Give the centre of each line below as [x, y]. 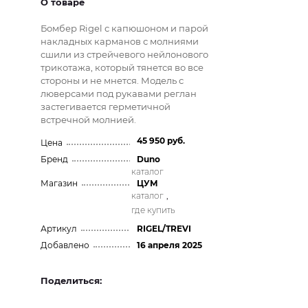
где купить [153, 210]
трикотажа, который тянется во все [122, 67]
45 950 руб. [161, 141]
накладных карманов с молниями [120, 41]
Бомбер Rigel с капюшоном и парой [125, 28]
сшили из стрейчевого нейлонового [125, 54]
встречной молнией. [89, 120]
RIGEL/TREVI [164, 229]
